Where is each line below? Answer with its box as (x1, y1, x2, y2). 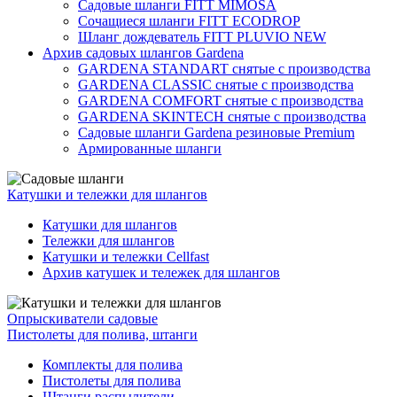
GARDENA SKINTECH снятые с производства (78, 108, 366, 124)
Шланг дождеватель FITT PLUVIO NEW (78, 28, 326, 44)
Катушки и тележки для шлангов (7, 186, 207, 202)
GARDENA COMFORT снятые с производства (78, 92, 363, 108)
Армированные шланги (78, 140, 222, 156)
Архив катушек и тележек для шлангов (43, 264, 280, 280)
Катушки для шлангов (43, 216, 177, 232)
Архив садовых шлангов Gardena (43, 44, 244, 60)
